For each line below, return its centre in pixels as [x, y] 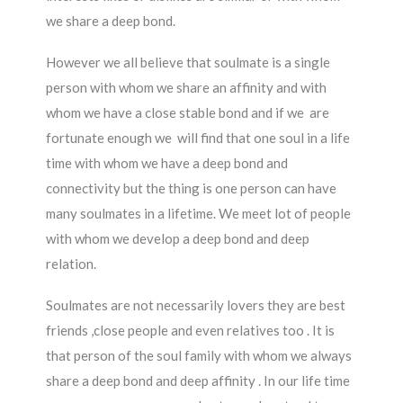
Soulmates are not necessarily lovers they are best [196, 304]
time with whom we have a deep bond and [167, 162]
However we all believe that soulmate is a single [188, 62]
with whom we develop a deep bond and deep [178, 238]
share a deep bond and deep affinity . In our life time [198, 380]
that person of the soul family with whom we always [199, 355]
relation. [72, 263]
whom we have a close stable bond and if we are [188, 112]
